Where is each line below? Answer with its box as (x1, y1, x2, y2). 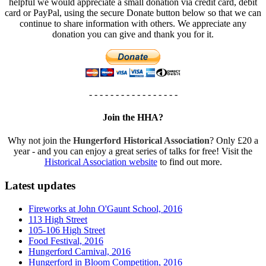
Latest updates (5, 179, 75, 192)
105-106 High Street (28, 224, 105, 235)
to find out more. (157, 157, 222, 167)
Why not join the (8, 135, 73, 146)
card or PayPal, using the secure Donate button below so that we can (5, 7, 261, 18)
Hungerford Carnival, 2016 (28, 246, 131, 256)
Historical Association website (44, 157, 157, 167)
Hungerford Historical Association (73, 135, 210, 146)
